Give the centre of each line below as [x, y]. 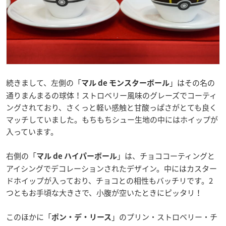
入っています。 [32, 132]
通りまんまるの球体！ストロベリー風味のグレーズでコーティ [111, 96]
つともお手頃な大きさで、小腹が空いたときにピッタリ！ [104, 193]
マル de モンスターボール [125, 83]
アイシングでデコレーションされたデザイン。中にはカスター [111, 169]
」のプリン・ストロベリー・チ [164, 217]
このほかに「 [29, 217]
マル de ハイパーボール [77, 156]
